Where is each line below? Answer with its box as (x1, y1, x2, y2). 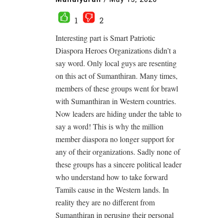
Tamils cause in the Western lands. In (55, 184, 169, 195)
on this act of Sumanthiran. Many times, (55, 70, 178, 81)
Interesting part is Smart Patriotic (55, 32, 155, 43)
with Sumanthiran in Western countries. (55, 95, 176, 106)
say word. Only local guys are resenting (55, 57, 177, 68)
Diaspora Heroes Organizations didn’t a (55, 45, 176, 55)
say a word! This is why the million (55, 121, 163, 131)
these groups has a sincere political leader (55, 159, 182, 169)
